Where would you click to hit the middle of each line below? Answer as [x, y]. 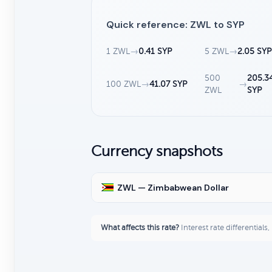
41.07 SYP [168, 84]
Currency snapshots [157, 151]
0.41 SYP [155, 51]
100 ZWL [124, 84]
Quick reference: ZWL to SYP [175, 24]
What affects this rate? [140, 227]
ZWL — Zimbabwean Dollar [173, 187]
